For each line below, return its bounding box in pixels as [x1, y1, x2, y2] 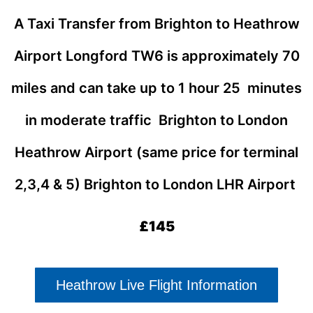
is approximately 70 [166, 47, 300, 64]
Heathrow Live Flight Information [56, 277, 257, 293]
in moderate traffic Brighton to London [25, 111, 288, 129]
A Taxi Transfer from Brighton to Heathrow [13, 15, 300, 32]
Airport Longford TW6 [13, 47, 167, 64]
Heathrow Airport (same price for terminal [15, 143, 298, 161]
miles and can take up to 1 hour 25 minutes [11, 79, 302, 96]
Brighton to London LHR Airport [83, 175, 299, 193]
